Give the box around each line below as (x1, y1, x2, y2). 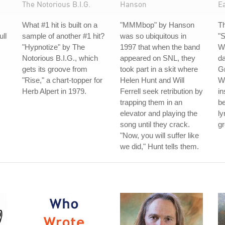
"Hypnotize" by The (22, 43, 85, 51)
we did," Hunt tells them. (120, 142, 199, 151)
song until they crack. (120, 120, 190, 129)
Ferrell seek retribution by (120, 87, 203, 95)
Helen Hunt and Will (120, 76, 184, 84)
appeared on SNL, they (120, 54, 195, 62)
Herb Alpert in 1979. (22, 87, 86, 95)
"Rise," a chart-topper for (22, 76, 102, 84)
